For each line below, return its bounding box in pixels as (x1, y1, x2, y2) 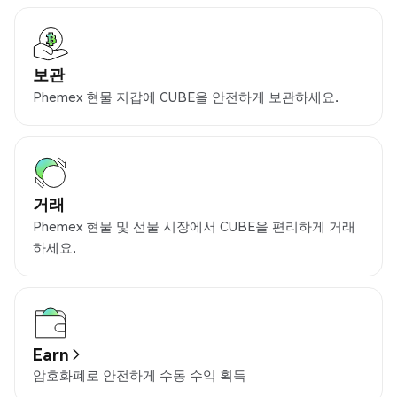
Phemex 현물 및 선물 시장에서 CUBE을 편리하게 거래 (33, 217, 355, 236)
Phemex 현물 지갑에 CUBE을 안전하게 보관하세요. (33, 88, 339, 106)
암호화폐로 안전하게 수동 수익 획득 (33, 366, 246, 385)
